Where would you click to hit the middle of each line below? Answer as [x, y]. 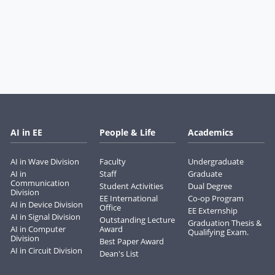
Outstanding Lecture [137, 219]
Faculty [112, 161]
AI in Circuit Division [46, 250]
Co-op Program [216, 198]
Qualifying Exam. [219, 232]
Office [110, 207]
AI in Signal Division [45, 216]
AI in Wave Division [45, 161]
